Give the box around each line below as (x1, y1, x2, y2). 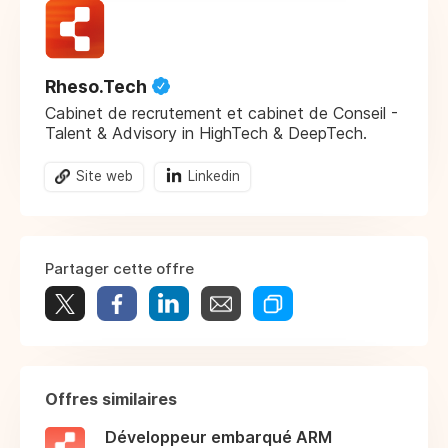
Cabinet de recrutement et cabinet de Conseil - (45, 102, 398, 123)
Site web (76, 167, 133, 184)
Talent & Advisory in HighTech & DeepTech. (45, 122, 367, 143)
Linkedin (188, 167, 240, 184)
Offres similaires (45, 389, 177, 410)
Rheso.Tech (45, 75, 147, 97)
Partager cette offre (45, 259, 194, 279)
